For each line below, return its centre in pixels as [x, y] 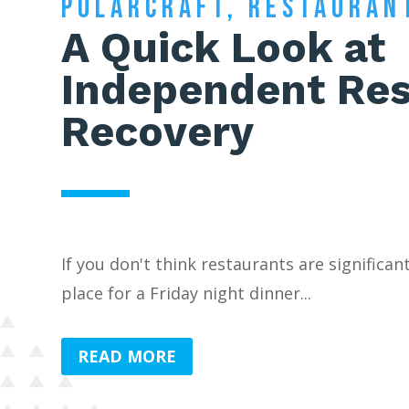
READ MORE [127, 357]
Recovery [158, 131]
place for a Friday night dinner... [187, 293]
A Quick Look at [224, 47]
